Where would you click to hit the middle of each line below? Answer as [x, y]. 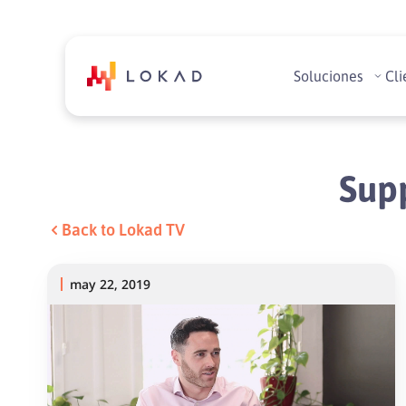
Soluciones [328, 76]
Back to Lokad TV [123, 229]
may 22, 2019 [110, 284]
